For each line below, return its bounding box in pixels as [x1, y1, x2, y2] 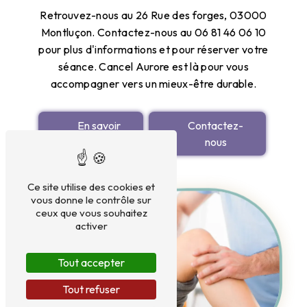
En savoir [77, 118, 121, 132]
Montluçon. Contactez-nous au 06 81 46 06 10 [40, 25, 267, 39]
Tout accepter [58, 256, 125, 269]
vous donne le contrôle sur [31, 193, 151, 206]
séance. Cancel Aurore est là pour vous [58, 59, 249, 73]
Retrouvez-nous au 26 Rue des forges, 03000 [40, 8, 267, 22]
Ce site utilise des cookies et [27, 180, 155, 193]
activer [75, 219, 108, 232]
